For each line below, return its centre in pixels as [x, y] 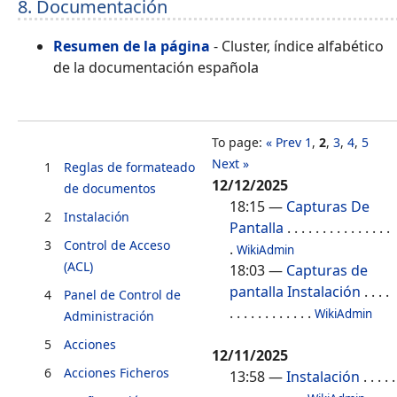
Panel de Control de [122, 295]
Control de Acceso [117, 245]
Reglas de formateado [129, 167]
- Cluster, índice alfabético [297, 47]
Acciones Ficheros [117, 373]
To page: [239, 143]
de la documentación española [156, 68]
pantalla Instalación [295, 292]
